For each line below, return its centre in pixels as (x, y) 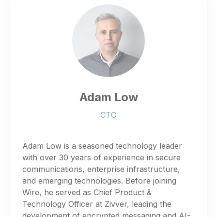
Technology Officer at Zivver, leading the (97, 204)
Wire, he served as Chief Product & (87, 192)
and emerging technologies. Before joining (99, 180)
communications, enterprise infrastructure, (101, 169)
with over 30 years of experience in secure (101, 157)
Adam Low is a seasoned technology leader (102, 146)
